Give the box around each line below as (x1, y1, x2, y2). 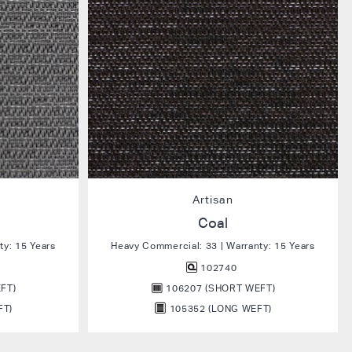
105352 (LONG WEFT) (166, 302, 273, 314)
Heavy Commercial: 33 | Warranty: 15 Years (111, 240, 315, 251)
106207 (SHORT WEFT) (163, 282, 276, 294)
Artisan (192, 193, 233, 206)
